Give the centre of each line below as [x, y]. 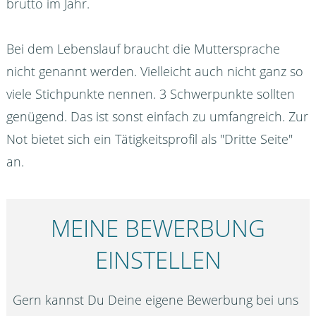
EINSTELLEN [158, 260]
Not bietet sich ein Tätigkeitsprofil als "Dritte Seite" [149, 139]
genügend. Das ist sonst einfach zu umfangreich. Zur [157, 117]
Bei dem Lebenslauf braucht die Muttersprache [143, 49]
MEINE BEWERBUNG [158, 228]
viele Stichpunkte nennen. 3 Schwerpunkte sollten [150, 94]
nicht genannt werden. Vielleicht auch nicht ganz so [154, 72]
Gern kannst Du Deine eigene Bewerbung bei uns [156, 299]
